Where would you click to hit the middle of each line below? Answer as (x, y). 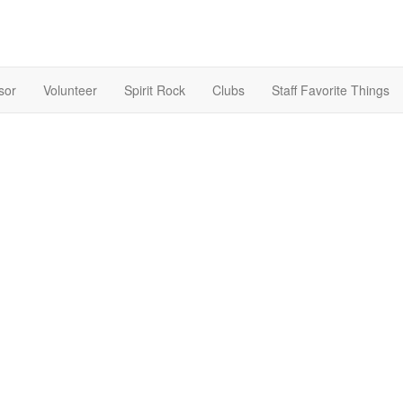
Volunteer (70, 90)
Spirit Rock (155, 90)
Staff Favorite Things (331, 90)
